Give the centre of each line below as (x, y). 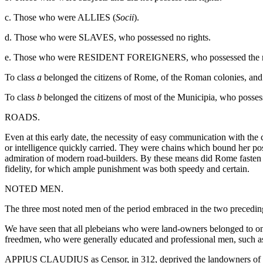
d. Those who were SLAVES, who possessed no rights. (108, 37)
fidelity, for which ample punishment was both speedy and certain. (127, 168)
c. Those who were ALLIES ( (60, 17)
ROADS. (22, 117)
